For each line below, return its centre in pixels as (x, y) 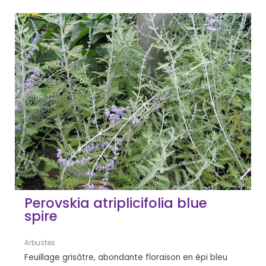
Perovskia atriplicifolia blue (116, 203)
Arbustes (40, 243)
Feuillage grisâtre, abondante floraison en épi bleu (126, 258)
